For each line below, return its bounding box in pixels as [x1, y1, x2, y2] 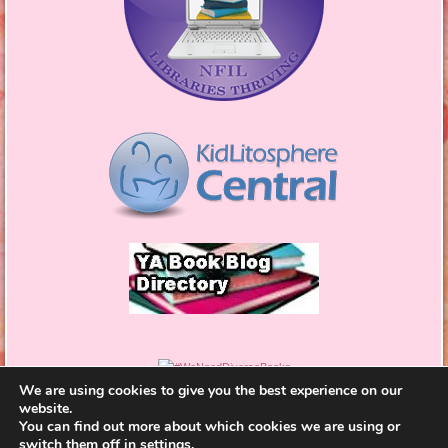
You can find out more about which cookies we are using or [19, 417, 400, 436]
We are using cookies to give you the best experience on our [19, 381, 402, 400]
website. [19, 399, 72, 418]
